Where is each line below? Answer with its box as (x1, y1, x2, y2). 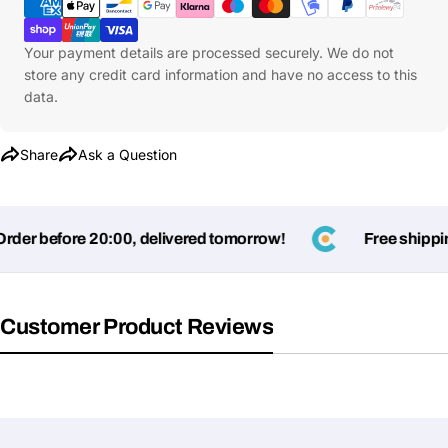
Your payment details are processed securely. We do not (24, 44, 394, 61)
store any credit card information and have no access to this (24, 66, 417, 83)
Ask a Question (78, 146, 177, 163)
